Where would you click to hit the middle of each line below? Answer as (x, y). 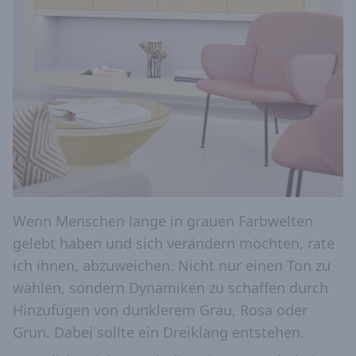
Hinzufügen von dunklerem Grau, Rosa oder (160, 310)
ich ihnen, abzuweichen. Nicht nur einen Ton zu (172, 266)
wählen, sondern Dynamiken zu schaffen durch (170, 288)
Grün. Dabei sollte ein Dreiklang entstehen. (159, 333)
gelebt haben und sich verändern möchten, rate (174, 244)
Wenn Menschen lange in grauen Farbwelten (163, 221)
